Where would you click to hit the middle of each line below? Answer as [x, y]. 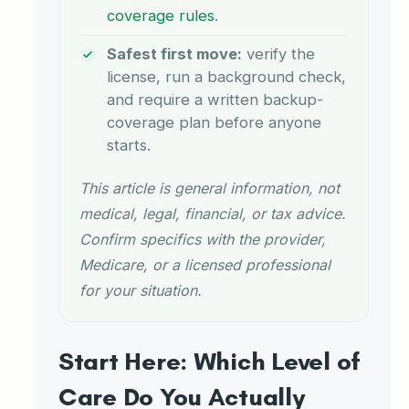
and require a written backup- [215, 99]
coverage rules [161, 15]
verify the [278, 53]
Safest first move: [174, 53]
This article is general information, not [210, 188]
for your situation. [141, 290]
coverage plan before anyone [214, 122]
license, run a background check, [226, 76]
